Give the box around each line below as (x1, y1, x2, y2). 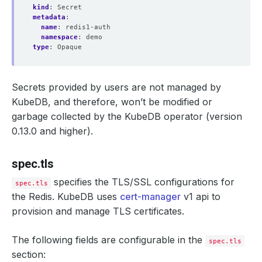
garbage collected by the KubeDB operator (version (12, 111, 242, 122)
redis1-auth (65, 23, 111, 31)
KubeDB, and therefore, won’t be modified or (12, 96, 212, 108)
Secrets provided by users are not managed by (12, 81, 221, 93)
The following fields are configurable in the (12, 234, 205, 246)
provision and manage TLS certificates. (12, 205, 184, 217)
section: (12, 249, 46, 260)
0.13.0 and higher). (12, 125, 93, 137)
